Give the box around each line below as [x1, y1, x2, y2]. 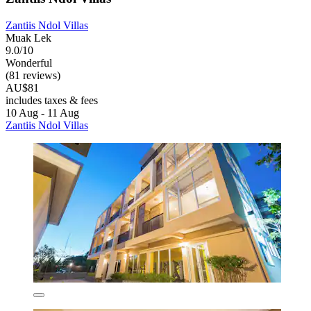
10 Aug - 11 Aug [6, 106, 79, 119]
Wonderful [6, 56, 52, 69]
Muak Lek [6, 31, 51, 44]
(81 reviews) [6, 69, 60, 81]
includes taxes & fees [6, 94, 98, 106]
